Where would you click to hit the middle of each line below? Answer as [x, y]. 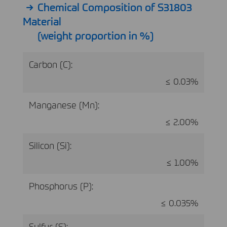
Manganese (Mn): [64, 104]
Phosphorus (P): [61, 185]
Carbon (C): [51, 64]
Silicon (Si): [50, 145]
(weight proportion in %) [95, 35]
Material [42, 21]
